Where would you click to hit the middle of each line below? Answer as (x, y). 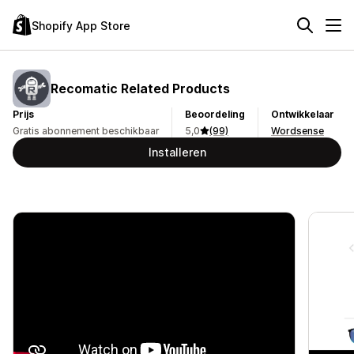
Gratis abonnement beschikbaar (86, 131)
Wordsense (298, 131)
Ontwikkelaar (303, 114)
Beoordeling (215, 114)
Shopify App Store (81, 25)
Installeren (177, 152)
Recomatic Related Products (140, 88)
